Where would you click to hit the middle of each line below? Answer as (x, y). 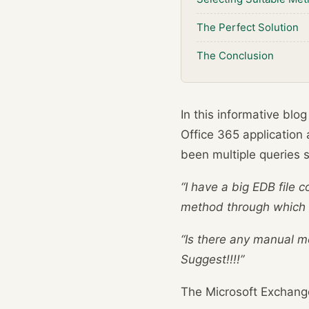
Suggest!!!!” (212, 259)
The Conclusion (235, 56)
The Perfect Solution (248, 27)
